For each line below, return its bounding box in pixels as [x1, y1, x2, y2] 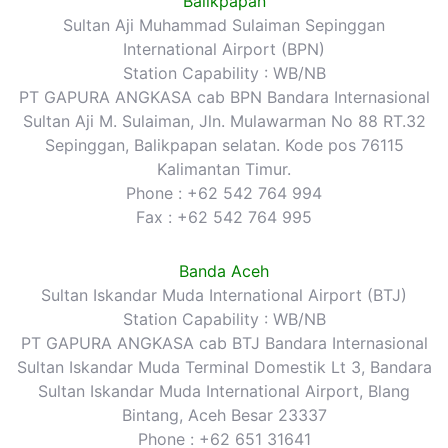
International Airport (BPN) [123, 38, 325, 59]
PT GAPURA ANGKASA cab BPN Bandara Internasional [18, 86, 430, 107]
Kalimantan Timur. [157, 158, 291, 179]
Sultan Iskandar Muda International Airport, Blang [38, 380, 410, 401]
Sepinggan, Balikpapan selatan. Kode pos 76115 [44, 134, 404, 155]
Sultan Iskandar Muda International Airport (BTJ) [41, 284, 407, 305]
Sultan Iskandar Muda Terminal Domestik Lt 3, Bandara [16, 356, 432, 377]
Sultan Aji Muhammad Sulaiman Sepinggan [63, 14, 385, 35]
